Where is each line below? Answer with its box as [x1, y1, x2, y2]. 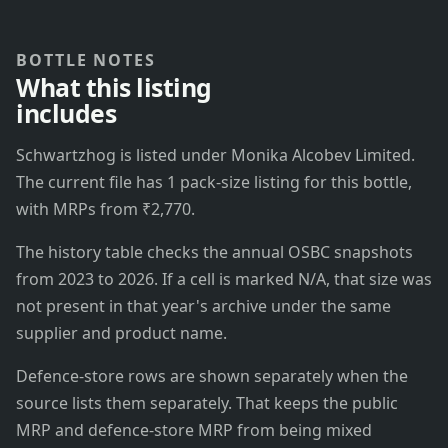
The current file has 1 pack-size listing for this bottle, [16, 171, 412, 194]
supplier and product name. [16, 322, 227, 345]
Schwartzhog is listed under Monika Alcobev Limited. [16, 144, 415, 167]
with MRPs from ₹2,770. [16, 198, 195, 221]
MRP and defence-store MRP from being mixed [16, 419, 372, 442]
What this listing [16, 70, 212, 105]
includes [16, 96, 117, 131]
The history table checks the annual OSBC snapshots [16, 241, 413, 264]
